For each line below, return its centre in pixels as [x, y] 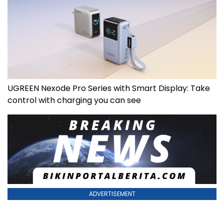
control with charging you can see [74, 100]
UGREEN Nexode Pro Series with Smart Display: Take [109, 88]
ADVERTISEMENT [112, 194]
